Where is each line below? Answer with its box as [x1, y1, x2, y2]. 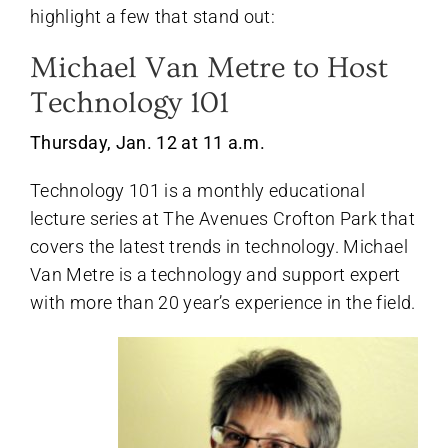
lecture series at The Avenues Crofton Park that [30, 207, 415, 229]
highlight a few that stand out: [30, 5, 276, 27]
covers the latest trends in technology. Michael [30, 235, 408, 257]
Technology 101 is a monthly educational [30, 179, 366, 201]
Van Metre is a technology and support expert [30, 263, 401, 285]
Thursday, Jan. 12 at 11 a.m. [30, 131, 266, 153]
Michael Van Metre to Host [30, 50, 388, 85]
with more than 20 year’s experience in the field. [30, 291, 416, 313]
